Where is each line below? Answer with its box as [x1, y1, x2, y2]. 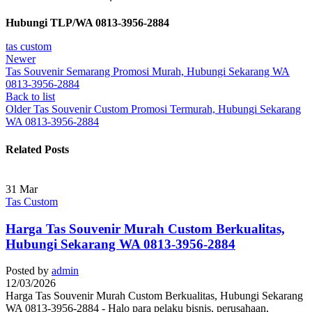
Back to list [6, 91, 55, 103]
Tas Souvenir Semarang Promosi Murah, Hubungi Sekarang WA [6, 65, 290, 78]
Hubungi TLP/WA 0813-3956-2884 [6, 17, 169, 29]
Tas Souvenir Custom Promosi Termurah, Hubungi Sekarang [33, 103, 301, 116]
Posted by [6, 265, 49, 277]
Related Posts [6, 143, 69, 155]
